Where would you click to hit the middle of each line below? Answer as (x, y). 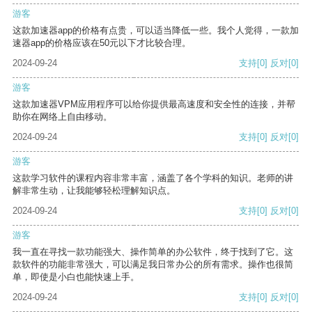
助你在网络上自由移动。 (62, 117)
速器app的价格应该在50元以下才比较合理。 (102, 43)
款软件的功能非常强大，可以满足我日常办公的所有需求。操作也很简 (153, 265)
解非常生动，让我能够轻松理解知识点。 (94, 191)
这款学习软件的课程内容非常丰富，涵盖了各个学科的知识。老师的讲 (153, 178)
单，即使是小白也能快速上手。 (76, 277)
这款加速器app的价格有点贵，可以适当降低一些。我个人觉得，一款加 (156, 31)
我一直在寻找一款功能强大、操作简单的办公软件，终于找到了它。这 (153, 252)
